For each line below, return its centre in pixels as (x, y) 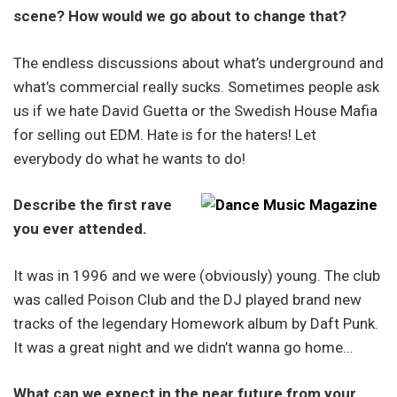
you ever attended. (80, 229)
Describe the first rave (93, 205)
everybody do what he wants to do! (129, 158)
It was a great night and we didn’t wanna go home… (183, 347)
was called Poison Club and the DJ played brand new (187, 299)
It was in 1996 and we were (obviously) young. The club (197, 275)
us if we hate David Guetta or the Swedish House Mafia (195, 110)
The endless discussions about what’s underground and (198, 62)
